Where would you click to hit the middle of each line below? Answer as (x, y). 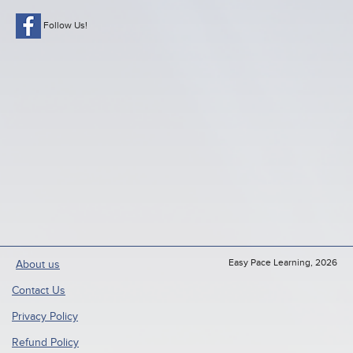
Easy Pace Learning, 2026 (283, 262)
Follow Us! (65, 25)
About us (38, 265)
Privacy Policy (45, 317)
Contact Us (39, 291)
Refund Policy (45, 343)
